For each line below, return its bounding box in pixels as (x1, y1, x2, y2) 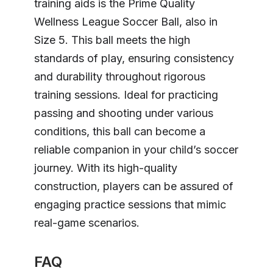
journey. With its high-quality (34, 161, 177, 174)
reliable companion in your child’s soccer (34, 143, 238, 156)
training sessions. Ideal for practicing (34, 88, 218, 101)
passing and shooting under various (34, 106, 213, 119)
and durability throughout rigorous (34, 69, 205, 83)
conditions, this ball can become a (34, 124, 205, 138)
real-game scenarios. (34, 216, 140, 229)
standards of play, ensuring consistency (34, 51, 234, 65)
